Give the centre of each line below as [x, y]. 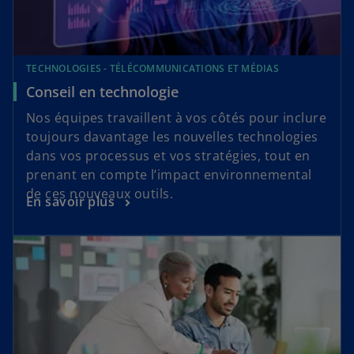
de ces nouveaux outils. [102, 193]
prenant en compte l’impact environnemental [169, 174]
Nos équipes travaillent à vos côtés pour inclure [177, 117]
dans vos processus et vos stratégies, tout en [168, 155]
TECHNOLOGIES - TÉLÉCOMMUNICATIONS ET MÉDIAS [153, 68]
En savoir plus [71, 201]
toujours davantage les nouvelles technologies [172, 136]
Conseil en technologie [102, 91]
